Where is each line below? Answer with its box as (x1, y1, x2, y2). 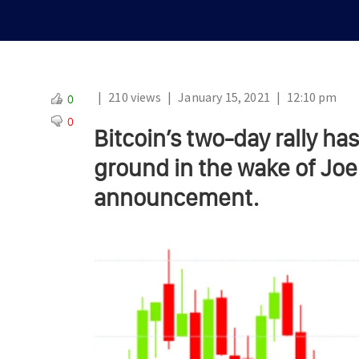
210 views (106, 89, 163, 105)
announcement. (94, 184, 259, 212)
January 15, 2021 (175, 89, 272, 105)
